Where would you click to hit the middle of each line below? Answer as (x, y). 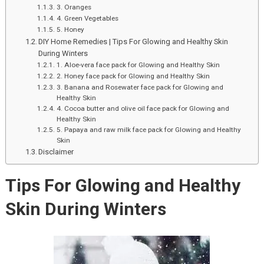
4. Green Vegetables (87, 19)
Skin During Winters (85, 209)
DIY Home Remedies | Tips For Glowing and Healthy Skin (133, 42)
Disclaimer (56, 152)
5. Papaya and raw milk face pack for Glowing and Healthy (148, 130)
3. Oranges (74, 7)
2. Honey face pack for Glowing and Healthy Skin (133, 76)
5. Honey (70, 30)
